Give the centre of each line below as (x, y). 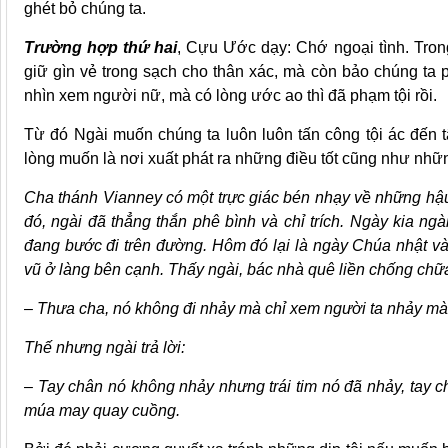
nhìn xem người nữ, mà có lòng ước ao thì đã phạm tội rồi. (230, 96)
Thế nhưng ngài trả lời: (104, 348)
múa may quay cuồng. (102, 411)
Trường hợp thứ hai (101, 48)
